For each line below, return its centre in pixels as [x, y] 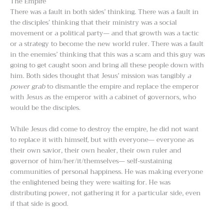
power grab [28, 86]
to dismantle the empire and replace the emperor [122, 86]
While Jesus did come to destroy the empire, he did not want [105, 129]
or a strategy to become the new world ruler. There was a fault [107, 44]
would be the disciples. [46, 108]
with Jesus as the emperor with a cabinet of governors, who [103, 97]
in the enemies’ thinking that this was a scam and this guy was [108, 54]
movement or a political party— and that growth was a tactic [105, 33]
